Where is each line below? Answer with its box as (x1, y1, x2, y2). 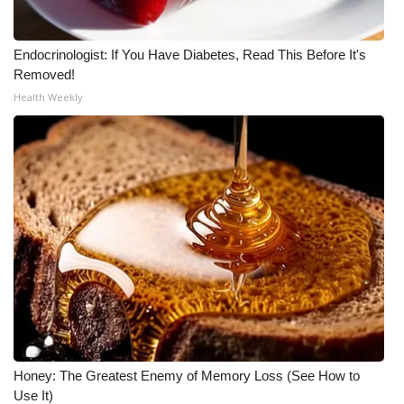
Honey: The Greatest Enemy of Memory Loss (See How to (14, 368, 360, 383)
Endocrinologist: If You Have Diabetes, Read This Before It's (14, 47, 366, 62)
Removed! (14, 67, 75, 82)
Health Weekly (14, 90, 83, 104)
